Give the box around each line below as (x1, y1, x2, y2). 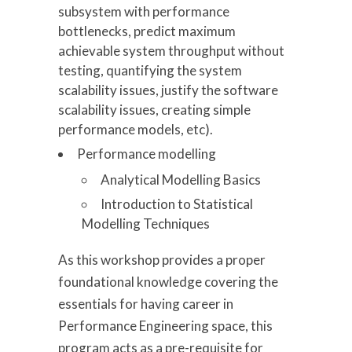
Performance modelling (77, 145, 216, 162)
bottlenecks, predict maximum (58, 22, 236, 39)
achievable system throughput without (58, 42, 284, 59)
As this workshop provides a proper (58, 251, 266, 268)
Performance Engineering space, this (58, 317, 273, 334)
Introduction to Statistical (101, 195, 253, 212)
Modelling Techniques (82, 214, 210, 232)
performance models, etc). (58, 120, 213, 137)
